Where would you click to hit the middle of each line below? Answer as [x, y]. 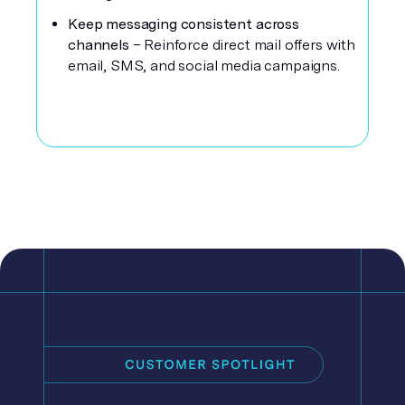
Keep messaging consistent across [184, 24]
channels [100, 45]
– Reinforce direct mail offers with [244, 45]
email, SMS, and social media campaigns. [204, 66]
